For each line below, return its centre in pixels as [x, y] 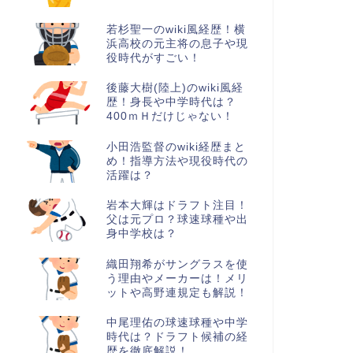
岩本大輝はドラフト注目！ [177, 206]
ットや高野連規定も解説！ [177, 292]
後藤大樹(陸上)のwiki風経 [175, 88]
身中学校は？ [141, 234]
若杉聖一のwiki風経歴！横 [176, 30]
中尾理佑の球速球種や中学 [177, 323]
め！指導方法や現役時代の [177, 161]
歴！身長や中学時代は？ [171, 102]
